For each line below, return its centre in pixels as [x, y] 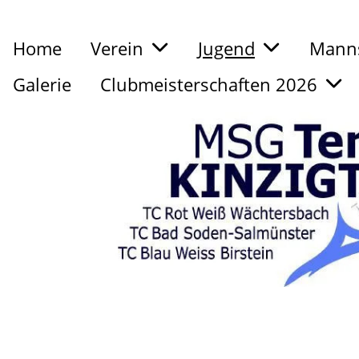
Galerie [42, 84]
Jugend [226, 48]
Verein [117, 48]
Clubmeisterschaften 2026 [209, 84]
